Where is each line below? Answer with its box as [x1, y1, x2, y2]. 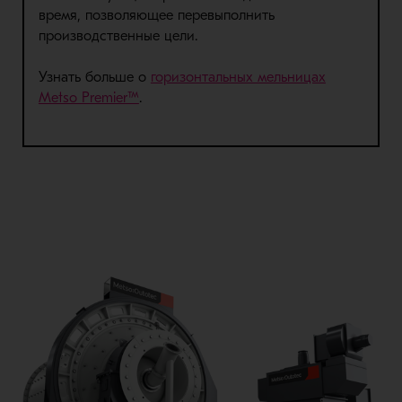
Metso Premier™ [38, 89, 139, 106]
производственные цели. [38, 27, 197, 44]
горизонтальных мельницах [150, 68, 326, 85]
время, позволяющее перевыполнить [38, 6, 275, 23]
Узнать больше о [38, 68, 151, 85]
